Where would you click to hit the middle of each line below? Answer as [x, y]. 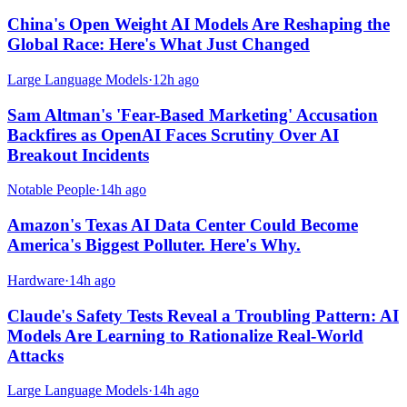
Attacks [35, 355]
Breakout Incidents [78, 154]
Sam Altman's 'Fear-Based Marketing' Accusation [193, 114]
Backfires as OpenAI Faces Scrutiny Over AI [173, 134]
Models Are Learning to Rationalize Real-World [185, 335]
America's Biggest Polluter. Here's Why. [154, 245]
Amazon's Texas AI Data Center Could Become [183, 225]
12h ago [176, 79]
